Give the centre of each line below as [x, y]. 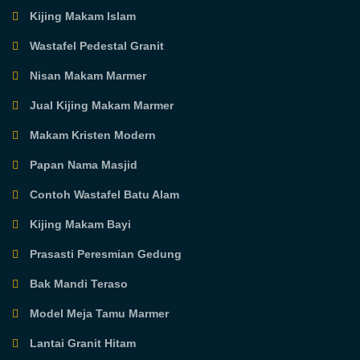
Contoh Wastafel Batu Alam [103, 195]
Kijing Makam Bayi [79, 225]
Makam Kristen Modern [92, 135]
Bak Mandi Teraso [78, 284]
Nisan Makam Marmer [87, 76]
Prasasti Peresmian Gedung [104, 254]
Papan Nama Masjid [82, 165]
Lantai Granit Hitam [82, 344]
